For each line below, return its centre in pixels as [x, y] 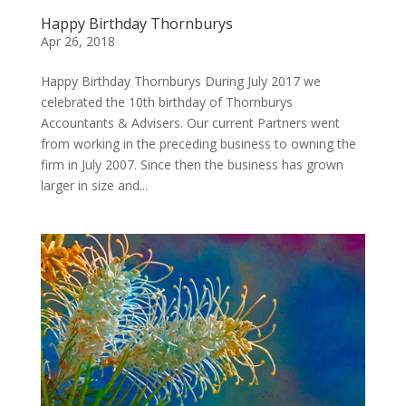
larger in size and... [94, 186]
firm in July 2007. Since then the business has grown [192, 165]
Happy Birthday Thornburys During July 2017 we [180, 82]
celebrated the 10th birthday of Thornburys [166, 102]
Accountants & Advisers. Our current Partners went [190, 123]
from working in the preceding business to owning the [198, 144]
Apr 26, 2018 [77, 42]
